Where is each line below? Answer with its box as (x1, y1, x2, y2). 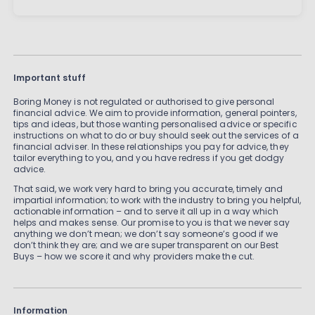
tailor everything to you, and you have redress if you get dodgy (13, 152, 285, 165)
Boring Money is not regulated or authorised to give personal (13, 96, 275, 108)
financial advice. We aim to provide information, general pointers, (13, 107, 297, 120)
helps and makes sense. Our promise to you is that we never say (13, 217, 290, 229)
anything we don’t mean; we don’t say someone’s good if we (13, 228, 278, 240)
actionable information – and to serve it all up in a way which (13, 205, 279, 218)
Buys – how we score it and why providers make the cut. (13, 250, 255, 263)
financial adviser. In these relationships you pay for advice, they (13, 141, 289, 153)
